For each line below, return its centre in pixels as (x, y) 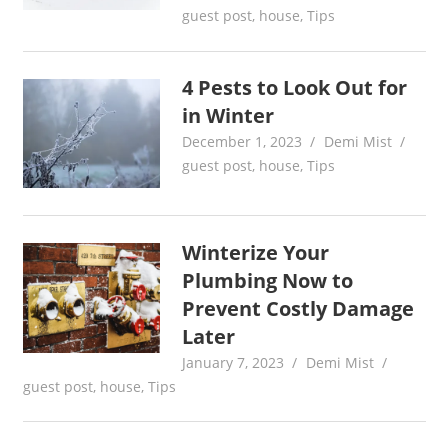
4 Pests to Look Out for (295, 88)
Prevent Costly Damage (298, 308)
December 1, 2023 (242, 142)
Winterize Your (256, 252)
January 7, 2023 (233, 362)
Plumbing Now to (268, 280)
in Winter (228, 116)
